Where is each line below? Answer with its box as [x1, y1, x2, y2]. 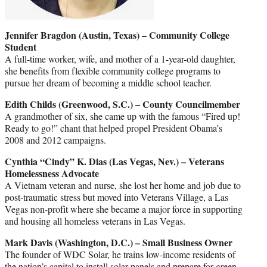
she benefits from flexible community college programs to [5, 64, 221, 77]
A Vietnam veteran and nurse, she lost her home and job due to [5, 179, 241, 192]
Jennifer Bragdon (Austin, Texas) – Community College [5, 28, 229, 42]
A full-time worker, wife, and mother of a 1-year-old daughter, [5, 52, 235, 66]
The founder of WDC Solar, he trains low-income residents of [5, 248, 235, 261]
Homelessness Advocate [5, 166, 99, 181]
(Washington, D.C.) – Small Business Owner [52, 235, 232, 250]
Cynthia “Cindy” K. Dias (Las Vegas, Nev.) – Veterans [5, 154, 224, 169]
